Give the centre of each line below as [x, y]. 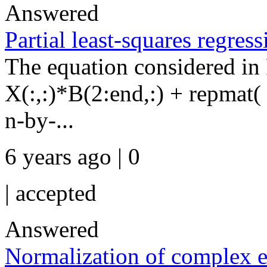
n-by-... [39, 120]
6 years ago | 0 [72, 156]
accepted [56, 193]
